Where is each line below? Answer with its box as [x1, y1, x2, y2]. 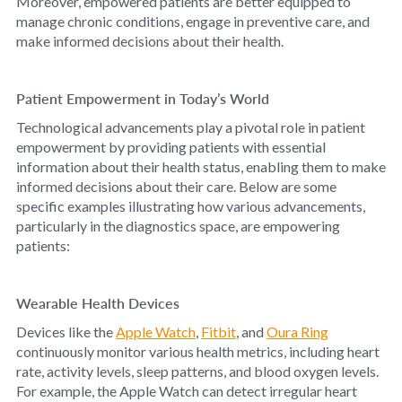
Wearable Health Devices [15, 292, 179, 313]
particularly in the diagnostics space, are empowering [15, 216, 340, 234]
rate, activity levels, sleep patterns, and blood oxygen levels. [15, 362, 379, 380]
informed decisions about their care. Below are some [15, 177, 336, 195]
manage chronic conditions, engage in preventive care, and [15, 12, 370, 30]
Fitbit [200, 322, 236, 340]
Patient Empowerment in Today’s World [15, 87, 269, 109]
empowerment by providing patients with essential [15, 137, 326, 155]
